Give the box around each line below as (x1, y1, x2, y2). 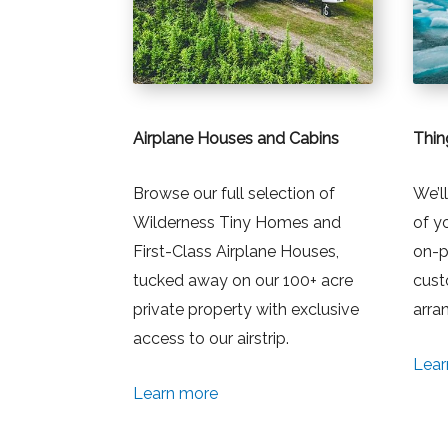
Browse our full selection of (133, 184, 335, 204)
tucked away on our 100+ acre (133, 271, 353, 291)
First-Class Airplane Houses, (133, 242, 339, 262)
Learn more (133, 383, 218, 403)
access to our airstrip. (133, 329, 289, 349)
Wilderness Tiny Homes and (133, 213, 341, 233)
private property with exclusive (133, 300, 359, 320)
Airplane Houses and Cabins (133, 129, 339, 149)
